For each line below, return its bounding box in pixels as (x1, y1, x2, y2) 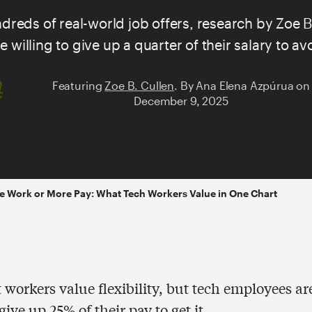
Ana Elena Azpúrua (196, 79, 294, 92)
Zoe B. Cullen (104, 79, 175, 92)
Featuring (52, 79, 105, 92)
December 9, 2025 (134, 94, 228, 107)
